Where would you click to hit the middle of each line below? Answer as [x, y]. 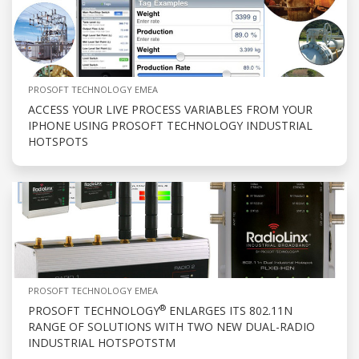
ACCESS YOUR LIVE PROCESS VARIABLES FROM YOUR [170, 110]
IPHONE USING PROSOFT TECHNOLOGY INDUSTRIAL [170, 126]
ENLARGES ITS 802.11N [229, 311]
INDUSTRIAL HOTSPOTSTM [102, 343]
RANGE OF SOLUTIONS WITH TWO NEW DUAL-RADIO [171, 327]
